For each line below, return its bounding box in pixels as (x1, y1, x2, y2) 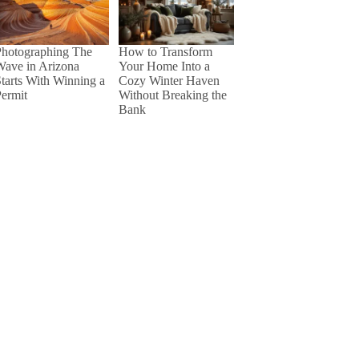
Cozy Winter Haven (119, 74, 220, 88)
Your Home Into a (119, 59, 211, 74)
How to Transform (119, 45, 213, 59)
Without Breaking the (119, 88, 228, 103)
